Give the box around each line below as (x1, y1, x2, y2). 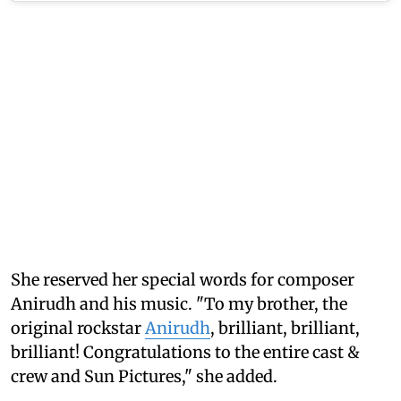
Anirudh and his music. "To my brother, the (11, 293, 347, 314)
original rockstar (11, 317, 145, 338)
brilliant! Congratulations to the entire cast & (11, 341, 360, 363)
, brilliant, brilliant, (210, 317, 360, 338)
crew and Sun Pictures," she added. (11, 365, 277, 387)
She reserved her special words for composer (11, 269, 354, 290)
